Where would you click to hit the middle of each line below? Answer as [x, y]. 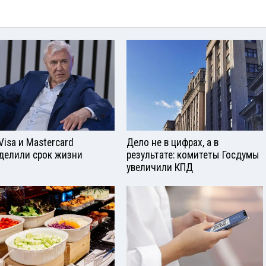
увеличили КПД [160, 167]
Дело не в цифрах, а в [172, 142]
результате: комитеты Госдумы [193, 155]
